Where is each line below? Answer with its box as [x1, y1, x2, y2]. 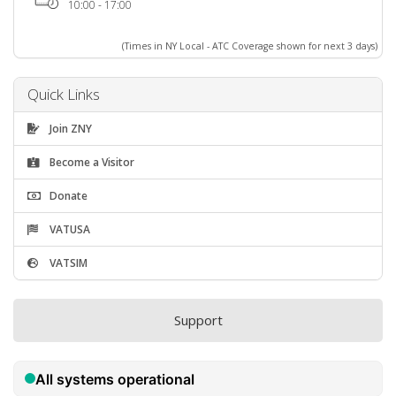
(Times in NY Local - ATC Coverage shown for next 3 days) [121, 39, 377, 52]
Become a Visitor [47, 154, 134, 170]
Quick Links [27, 83, 100, 104]
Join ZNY [47, 120, 92, 136]
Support [173, 310, 223, 329]
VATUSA [47, 221, 90, 237]
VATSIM [47, 255, 88, 270]
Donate [47, 187, 88, 203]
